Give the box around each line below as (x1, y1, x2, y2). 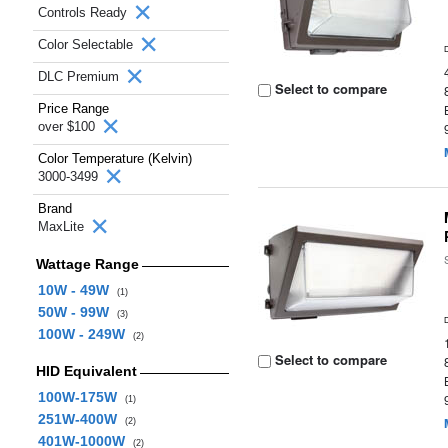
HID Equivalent (35, 363, 137, 379)
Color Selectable (38, 37, 137, 52)
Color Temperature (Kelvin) (38, 151, 192, 166)
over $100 (38, 119, 99, 134)
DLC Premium (38, 69, 123, 84)
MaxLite (38, 219, 88, 234)
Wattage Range (35, 256, 139, 272)
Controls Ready (38, 5, 131, 20)
